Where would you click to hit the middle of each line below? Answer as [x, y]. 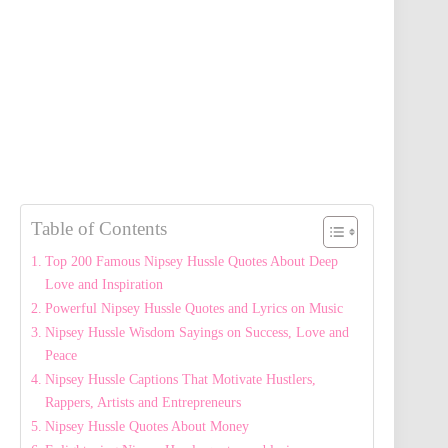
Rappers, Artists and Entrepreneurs [142, 402]
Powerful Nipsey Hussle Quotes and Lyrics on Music [193, 308]
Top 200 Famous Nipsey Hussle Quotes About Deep [191, 261]
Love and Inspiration [103, 284]
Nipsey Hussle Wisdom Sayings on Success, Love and [196, 332]
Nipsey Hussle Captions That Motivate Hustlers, [180, 379]
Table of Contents [99, 229]
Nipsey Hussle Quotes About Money [146, 426]
